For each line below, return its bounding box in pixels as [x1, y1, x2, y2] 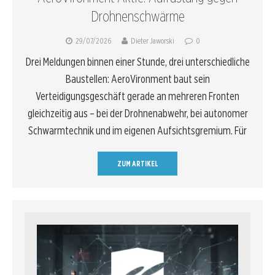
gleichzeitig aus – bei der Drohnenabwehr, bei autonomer [27, 106, 248, 120]
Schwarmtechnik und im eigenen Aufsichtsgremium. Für [28, 123, 247, 137]
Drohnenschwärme [90, 7, 185, 25]
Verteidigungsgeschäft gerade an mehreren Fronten [36, 89, 239, 103]
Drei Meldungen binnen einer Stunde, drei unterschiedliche [25, 55, 250, 68]
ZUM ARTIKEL [117, 158, 158, 168]
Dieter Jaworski [131, 36, 174, 45]
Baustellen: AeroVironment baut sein [65, 72, 210, 85]
